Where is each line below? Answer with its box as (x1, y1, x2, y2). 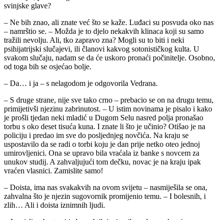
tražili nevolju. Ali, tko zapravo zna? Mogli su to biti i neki (4, 35, 184, 44)
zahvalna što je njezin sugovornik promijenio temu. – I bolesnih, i (4, 192, 206, 200)
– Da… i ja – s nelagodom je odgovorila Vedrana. (4, 79, 158, 87)
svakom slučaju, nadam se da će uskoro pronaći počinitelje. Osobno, (4, 53, 215, 62)
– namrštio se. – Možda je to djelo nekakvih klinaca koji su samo (4, 27, 204, 35)
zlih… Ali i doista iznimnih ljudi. (4, 200, 105, 209)
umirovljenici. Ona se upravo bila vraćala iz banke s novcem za (4, 148, 199, 157)
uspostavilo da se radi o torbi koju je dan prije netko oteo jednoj (4, 139, 200, 148)
